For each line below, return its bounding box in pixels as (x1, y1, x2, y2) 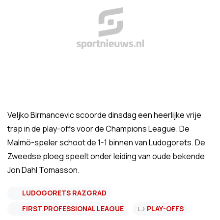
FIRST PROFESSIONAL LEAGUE (22, 204, 124, 213)
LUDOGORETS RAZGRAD (22, 188, 107, 197)
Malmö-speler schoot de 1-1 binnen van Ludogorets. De (7, 137, 205, 148)
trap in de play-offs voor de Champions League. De (7, 123, 190, 134)
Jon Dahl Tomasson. (7, 165, 80, 175)
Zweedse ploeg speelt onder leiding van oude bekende (7, 151, 205, 162)
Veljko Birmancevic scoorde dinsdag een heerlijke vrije (7, 110, 201, 120)
